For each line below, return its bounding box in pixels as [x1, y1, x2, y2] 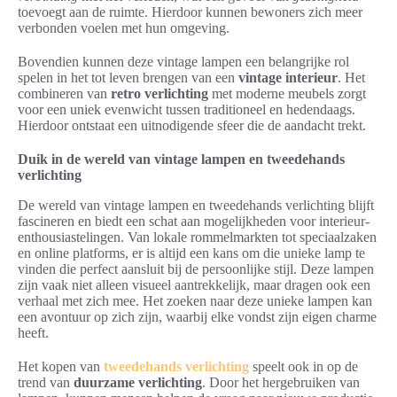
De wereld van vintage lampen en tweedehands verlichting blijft [18, 198, 374, 214]
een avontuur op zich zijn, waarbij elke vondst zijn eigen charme [18, 309, 377, 325]
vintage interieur [238, 70, 338, 86]
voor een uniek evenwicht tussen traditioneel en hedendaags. [18, 102, 355, 118]
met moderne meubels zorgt [208, 86, 366, 102]
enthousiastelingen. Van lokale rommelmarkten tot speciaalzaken [18, 230, 377, 245]
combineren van [18, 86, 111, 102]
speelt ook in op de [249, 359, 358, 375]
